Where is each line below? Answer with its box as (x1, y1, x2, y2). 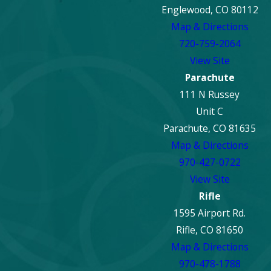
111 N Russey (180, 87, 240, 101)
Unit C (196, 104, 224, 118)
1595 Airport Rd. (174, 206, 246, 220)
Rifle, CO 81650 (176, 223, 244, 237)
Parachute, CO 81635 (163, 121, 256, 135)
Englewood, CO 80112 (161, 2, 258, 16)
